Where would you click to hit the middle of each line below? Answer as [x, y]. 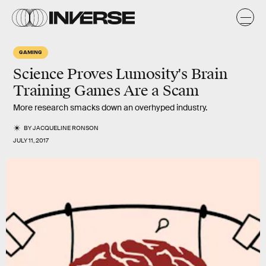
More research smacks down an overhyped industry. [110, 107]
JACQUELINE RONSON [66, 128]
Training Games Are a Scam [106, 91]
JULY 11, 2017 [31, 140]
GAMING [31, 52]
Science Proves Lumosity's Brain [120, 74]
